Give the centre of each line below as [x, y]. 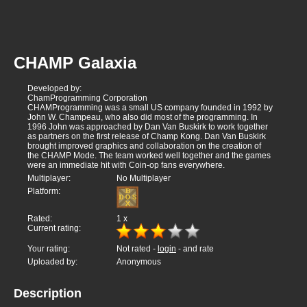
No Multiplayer [144, 179]
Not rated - [137, 249]
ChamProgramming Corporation [87, 98]
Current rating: [54, 229]
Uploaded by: [52, 262]
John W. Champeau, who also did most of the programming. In [143, 118]
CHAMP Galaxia [75, 63]
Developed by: [54, 89]
